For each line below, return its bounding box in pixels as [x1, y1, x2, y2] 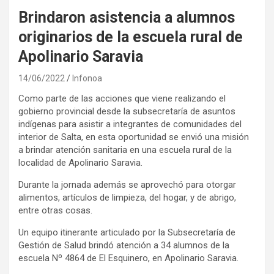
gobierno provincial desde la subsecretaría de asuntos [18, 105, 235, 117]
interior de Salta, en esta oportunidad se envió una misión [18, 131, 249, 143]
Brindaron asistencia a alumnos [18, 8, 235, 26]
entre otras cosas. [18, 204, 92, 216]
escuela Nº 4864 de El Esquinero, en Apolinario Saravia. [18, 252, 239, 264]
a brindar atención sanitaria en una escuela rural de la [18, 144, 232, 155]
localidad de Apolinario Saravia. [18, 157, 143, 168]
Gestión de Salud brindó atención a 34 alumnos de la [18, 239, 229, 251]
